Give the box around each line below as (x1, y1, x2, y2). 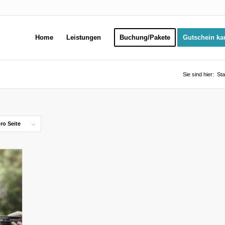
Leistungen (66, 34, 101, 41)
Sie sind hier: (183, 71, 214, 77)
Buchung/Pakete (119, 34, 170, 41)
